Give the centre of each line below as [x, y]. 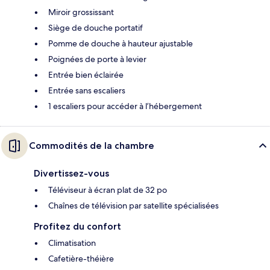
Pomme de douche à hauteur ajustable [121, 44]
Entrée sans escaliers [87, 91]
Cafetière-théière [81, 259]
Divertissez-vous [71, 174]
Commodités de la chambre [92, 146]
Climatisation [72, 243]
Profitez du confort [77, 227]
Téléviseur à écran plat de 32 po [108, 190]
